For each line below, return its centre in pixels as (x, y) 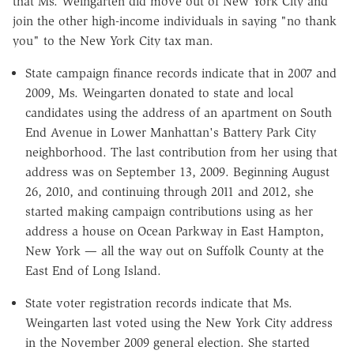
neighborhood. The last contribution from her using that (181, 153)
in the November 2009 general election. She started (168, 343)
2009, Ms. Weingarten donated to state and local (159, 93)
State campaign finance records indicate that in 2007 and (181, 73)
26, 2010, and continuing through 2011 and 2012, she (169, 192)
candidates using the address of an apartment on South (179, 113)
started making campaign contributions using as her (169, 212)
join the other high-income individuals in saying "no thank (175, 21)
